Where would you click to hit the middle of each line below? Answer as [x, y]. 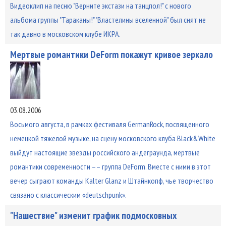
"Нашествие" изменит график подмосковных [93, 215]
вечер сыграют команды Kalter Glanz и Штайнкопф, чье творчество [111, 180]
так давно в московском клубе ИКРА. [65, 34]
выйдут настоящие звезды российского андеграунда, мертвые [105, 152]
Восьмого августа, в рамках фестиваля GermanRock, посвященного [109, 124]
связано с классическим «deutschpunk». [68, 194]
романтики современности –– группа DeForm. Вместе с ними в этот [110, 166]
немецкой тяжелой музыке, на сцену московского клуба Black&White [112, 138]
